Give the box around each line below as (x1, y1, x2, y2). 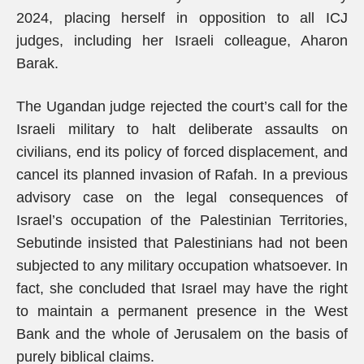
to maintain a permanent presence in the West (16, 303, 348, 319)
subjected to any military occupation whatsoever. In (16, 258, 348, 274)
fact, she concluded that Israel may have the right (16, 280, 348, 297)
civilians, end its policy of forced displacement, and (16, 144, 348, 160)
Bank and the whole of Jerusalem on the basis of (16, 326, 348, 342)
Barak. (16, 55, 58, 71)
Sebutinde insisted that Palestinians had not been (16, 235, 348, 251)
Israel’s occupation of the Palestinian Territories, (16, 212, 348, 228)
